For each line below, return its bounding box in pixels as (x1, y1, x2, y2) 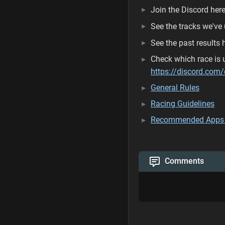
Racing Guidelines (151, 99, 214, 108)
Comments (165, 156, 204, 166)
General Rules (151, 83, 199, 92)
